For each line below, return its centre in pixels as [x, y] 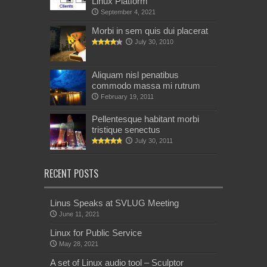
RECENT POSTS [71, 173]
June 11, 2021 [79, 214]
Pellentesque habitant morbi [145, 119]
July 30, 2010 [154, 41]
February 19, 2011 [127, 96]
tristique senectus [126, 129]
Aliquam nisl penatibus [135, 74]
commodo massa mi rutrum [146, 85]
